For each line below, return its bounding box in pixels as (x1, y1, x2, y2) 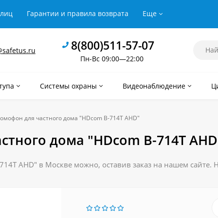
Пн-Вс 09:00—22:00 (80, 54, 144, 63)
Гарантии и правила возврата (27, 9, 128, 18)
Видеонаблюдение (123, 81, 185, 91)
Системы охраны (40, 81, 97, 91)
